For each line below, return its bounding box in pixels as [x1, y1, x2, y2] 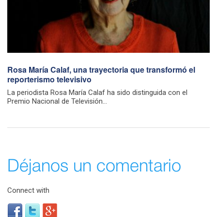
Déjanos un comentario [7, 157, 181, 175]
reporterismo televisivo [7, 73, 92, 85]
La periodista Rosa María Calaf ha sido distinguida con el [7, 88, 187, 97]
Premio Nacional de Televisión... [7, 96, 107, 106]
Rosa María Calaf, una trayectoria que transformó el [7, 63, 195, 75]
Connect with [7, 186, 49, 195]
